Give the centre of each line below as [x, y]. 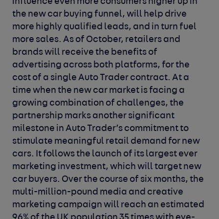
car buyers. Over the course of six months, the [108, 180]
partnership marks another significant [94, 116]
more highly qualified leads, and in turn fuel [105, 27]
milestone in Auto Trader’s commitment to [101, 129]
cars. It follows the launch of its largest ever [105, 154]
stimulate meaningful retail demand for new [106, 142]
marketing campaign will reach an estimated [109, 205]
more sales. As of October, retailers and [97, 40]
